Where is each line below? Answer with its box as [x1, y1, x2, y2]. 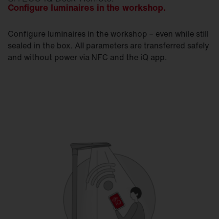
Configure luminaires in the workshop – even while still [8, 28, 209, 40]
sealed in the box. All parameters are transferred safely [8, 40, 209, 51]
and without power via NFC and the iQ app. [8, 51, 167, 63]
